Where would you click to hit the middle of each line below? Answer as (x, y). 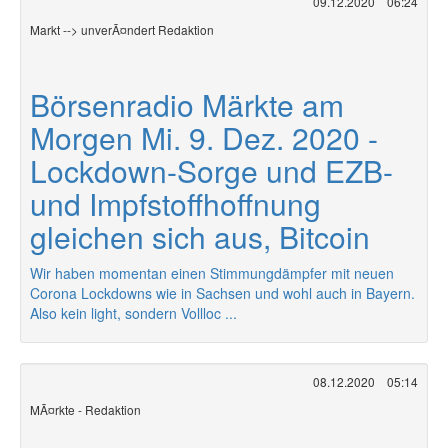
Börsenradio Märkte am (187, 104)
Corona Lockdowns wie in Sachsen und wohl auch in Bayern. (222, 293)
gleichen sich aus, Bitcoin (200, 236)
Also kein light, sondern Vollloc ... (133, 313)
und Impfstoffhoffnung (175, 203)
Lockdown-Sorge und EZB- (211, 170)
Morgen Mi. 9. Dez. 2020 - (204, 137)
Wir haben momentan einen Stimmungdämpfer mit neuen (212, 273)
